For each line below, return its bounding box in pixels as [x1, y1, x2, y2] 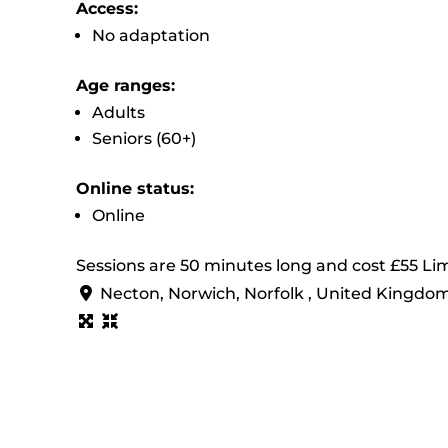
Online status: [75, 178, 194, 198]
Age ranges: [75, 75, 175, 95]
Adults [91, 102, 145, 122]
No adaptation [91, 25, 210, 45]
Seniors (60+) [91, 128, 196, 148]
